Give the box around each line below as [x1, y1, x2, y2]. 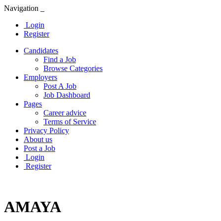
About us [24, 135, 52, 144]
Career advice [43, 109, 86, 117]
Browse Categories [43, 64, 103, 73]
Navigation [4, 4, 38, 12]
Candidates [24, 46, 58, 55]
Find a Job [43, 55, 76, 64]
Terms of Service [43, 117, 96, 126]
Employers [24, 73, 57, 81]
